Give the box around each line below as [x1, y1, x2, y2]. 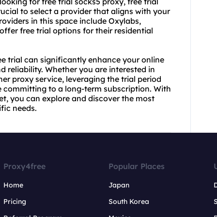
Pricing [3, 197, 27, 206]
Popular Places [108, 161, 165, 171]
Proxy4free [3, 161, 46, 171]
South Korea [108, 197, 149, 206]
